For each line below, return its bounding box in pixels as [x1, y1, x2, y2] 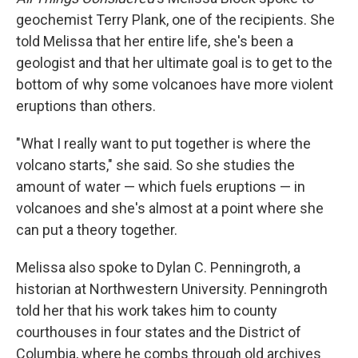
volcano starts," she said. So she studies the [16, 157, 295, 173]
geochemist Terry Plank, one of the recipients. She [16, 11, 335, 28]
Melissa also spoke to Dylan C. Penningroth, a [16, 259, 300, 276]
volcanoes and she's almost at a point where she [16, 200, 324, 217]
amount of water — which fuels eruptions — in [16, 178, 305, 195]
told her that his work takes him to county [16, 302, 277, 319]
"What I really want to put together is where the [16, 135, 311, 152]
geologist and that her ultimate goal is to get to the [16, 54, 332, 71]
